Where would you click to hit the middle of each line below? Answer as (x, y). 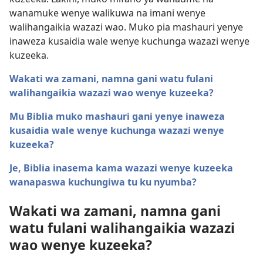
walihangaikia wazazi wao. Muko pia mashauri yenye (126, 27)
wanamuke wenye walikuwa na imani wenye (107, 13)
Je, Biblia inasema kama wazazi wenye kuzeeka (121, 168)
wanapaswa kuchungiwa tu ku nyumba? (103, 182)
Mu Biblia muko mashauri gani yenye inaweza (117, 117)
